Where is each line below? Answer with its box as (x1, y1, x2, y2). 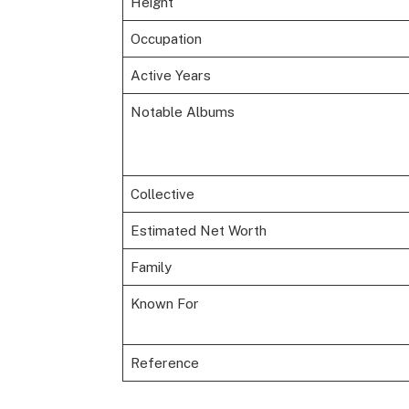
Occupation (130, 30, 202, 47)
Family (130, 258, 172, 275)
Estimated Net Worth (130, 222, 267, 238)
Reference (130, 354, 199, 371)
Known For (130, 295, 199, 311)
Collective (130, 185, 194, 202)
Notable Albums (130, 103, 235, 120)
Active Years (130, 67, 211, 83)
